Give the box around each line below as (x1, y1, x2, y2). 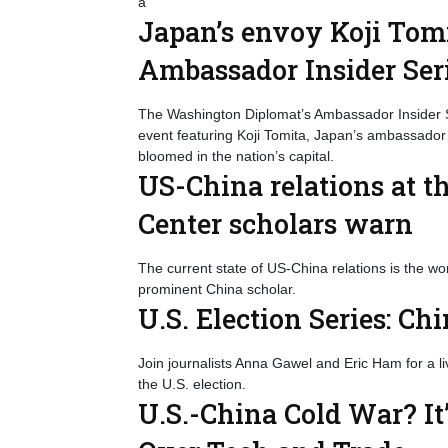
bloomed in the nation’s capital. (138, 148, 334, 164)
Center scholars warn (138, 206, 413, 241)
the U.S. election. (138, 376, 246, 392)
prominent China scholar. (138, 281, 296, 297)
